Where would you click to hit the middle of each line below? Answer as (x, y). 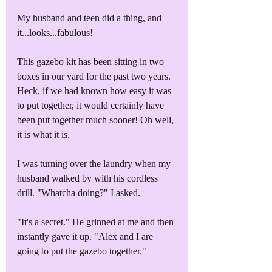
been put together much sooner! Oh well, (97, 120)
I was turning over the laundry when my (95, 163)
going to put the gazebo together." (82, 251)
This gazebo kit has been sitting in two (92, 61)
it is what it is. (43, 134)
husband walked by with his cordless (89, 178)
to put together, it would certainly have (92, 105)
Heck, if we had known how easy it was (95, 90)
